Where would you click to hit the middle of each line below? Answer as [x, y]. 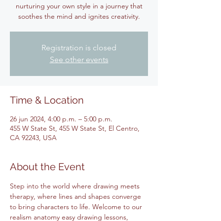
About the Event [47, 167]
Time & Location [47, 100]
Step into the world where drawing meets [76, 186]
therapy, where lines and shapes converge [76, 196]
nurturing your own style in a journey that [79, 6]
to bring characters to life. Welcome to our [77, 207]
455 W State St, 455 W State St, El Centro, [75, 128]
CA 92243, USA [33, 138]
